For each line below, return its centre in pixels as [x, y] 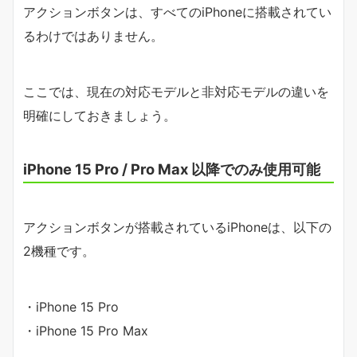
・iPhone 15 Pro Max [86, 331]
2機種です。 [59, 251]
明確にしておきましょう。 [100, 116]
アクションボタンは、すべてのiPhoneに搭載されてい [177, 12]
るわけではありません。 [93, 36]
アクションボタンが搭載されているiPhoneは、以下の [177, 228]
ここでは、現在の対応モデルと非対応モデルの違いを [176, 92]
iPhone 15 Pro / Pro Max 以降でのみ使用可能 [172, 169]
